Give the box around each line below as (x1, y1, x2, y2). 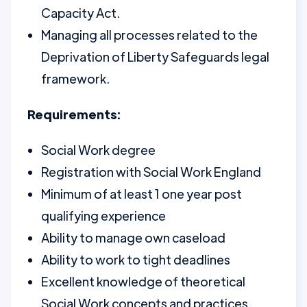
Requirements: (27, 106, 121, 122)
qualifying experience (41, 208, 166, 223)
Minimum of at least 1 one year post (41, 186, 242, 201)
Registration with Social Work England (41, 164, 261, 180)
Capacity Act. (41, 5, 120, 21)
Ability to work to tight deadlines (41, 251, 230, 267)
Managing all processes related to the (41, 27, 258, 42)
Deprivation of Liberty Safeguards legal (41, 49, 269, 64)
